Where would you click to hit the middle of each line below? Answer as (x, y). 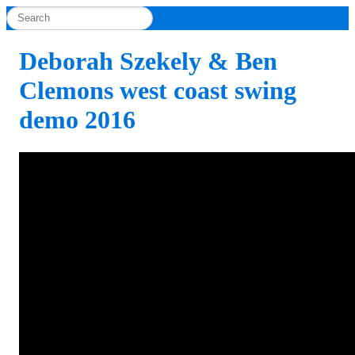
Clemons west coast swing (158, 91)
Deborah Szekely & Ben (148, 61)
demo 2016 (77, 120)
